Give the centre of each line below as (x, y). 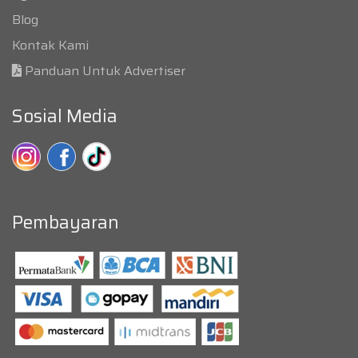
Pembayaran (66, 223)
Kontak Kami (50, 46)
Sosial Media (65, 117)
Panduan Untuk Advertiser (105, 71)
